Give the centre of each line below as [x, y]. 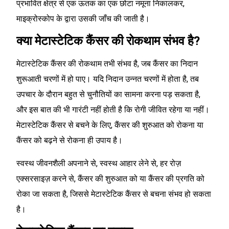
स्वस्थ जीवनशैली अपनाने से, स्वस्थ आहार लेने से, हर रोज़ [99, 163]
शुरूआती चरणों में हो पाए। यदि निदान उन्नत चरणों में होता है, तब [108, 79]
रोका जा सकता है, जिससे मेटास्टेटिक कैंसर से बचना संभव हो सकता [114, 194]
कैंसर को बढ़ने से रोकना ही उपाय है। [71, 141]
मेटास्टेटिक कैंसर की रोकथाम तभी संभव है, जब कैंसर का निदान [107, 64]
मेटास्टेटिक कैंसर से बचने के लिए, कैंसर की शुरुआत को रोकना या [110, 125]
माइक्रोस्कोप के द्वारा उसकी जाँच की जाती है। [83, 18]
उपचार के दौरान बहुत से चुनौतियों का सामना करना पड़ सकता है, [108, 95]
